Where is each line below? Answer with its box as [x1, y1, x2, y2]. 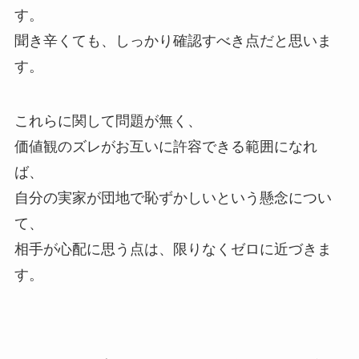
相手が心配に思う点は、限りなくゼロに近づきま [14, 240, 332, 257]
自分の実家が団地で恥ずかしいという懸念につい [14, 189, 332, 206]
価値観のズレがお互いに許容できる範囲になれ [14, 138, 317, 155]
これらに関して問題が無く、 [14, 112, 202, 129]
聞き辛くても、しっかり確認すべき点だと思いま [14, 32, 332, 49]
